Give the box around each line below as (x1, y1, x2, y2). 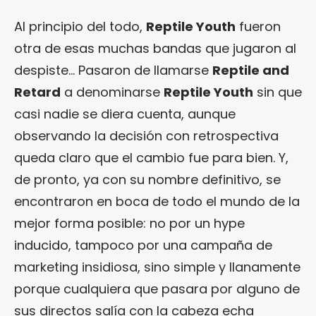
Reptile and (212, 61, 289, 80)
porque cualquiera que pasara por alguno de (14, 280, 300, 298)
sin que (253, 83, 302, 102)
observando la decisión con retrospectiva (14, 127, 279, 145)
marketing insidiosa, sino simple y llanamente (14, 258, 300, 276)
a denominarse (61, 83, 164, 102)
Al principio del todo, (14, 18, 146, 36)
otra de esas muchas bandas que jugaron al (14, 39, 296, 58)
